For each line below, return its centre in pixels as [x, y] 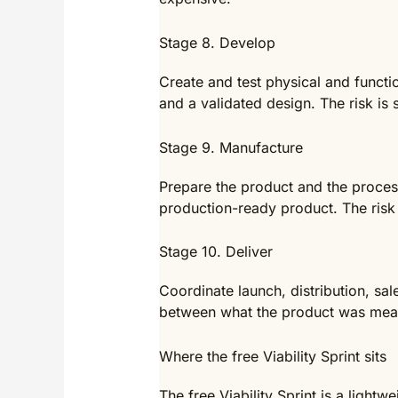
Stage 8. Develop [217, 43]
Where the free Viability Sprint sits [272, 356]
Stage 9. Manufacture [231, 147]
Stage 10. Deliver [215, 252]
